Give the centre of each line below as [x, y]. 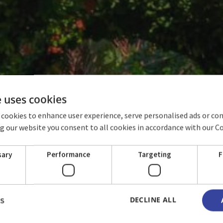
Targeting [154, 154]
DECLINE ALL [153, 200]
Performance [69, 154]
